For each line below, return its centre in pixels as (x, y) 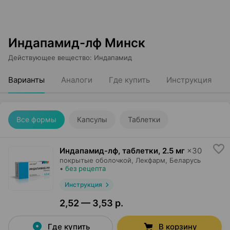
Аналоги (77, 80)
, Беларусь (183, 160)
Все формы (36, 119)
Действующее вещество (49, 57)
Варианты (26, 80)
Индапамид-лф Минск (77, 43)
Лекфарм (150, 160)
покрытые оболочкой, (97, 160)
